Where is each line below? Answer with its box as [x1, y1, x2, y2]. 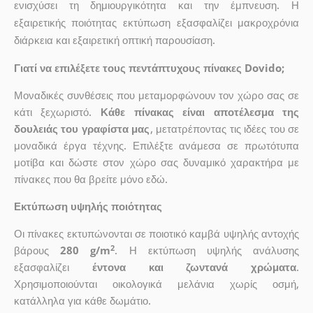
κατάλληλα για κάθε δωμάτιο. [13, 293, 151, 308]
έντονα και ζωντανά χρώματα [92, 260, 297, 275]
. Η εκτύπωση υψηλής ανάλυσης [115, 243, 300, 258]
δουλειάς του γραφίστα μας [13, 122, 150, 136]
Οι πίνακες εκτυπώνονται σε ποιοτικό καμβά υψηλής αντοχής [13, 226, 300, 241]
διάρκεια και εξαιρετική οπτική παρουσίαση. [13, 33, 215, 48]
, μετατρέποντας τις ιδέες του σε [150, 122, 300, 136]
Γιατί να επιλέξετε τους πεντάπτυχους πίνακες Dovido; [13, 61, 284, 75]
